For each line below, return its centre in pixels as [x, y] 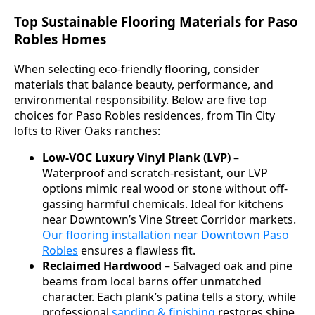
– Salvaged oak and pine [227, 265]
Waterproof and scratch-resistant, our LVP [155, 173]
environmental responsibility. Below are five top [141, 99]
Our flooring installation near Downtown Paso [166, 234]
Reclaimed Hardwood [102, 265]
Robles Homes [60, 39]
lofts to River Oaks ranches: [87, 130]
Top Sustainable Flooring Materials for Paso [156, 22]
